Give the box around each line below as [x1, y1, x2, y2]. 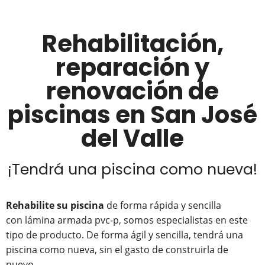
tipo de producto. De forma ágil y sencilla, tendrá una [6, 228, 243, 242]
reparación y [56, 51, 209, 85]
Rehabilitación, [41, 27, 224, 61]
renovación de [46, 75, 219, 108]
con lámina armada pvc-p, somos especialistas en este [6, 214, 248, 227]
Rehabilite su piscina [6, 199, 104, 212]
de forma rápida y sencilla [104, 199, 221, 212]
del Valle [81, 122, 184, 156]
